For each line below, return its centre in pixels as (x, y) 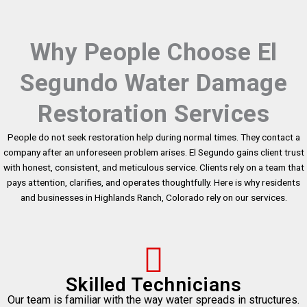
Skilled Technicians (153, 285)
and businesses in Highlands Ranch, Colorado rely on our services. (153, 198)
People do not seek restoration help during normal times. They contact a (153, 137)
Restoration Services (153, 114)
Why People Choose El (153, 53)
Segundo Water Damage (153, 84)
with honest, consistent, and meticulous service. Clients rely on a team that (153, 168)
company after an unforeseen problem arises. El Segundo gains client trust (153, 152)
